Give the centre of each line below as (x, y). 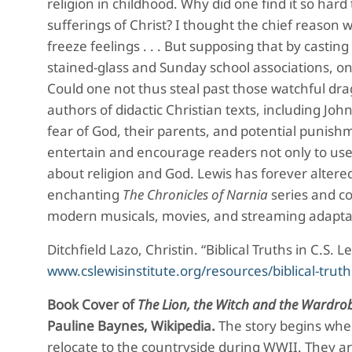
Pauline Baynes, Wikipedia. (133, 326)
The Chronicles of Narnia (197, 194)
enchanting (85, 194)
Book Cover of (92, 304)
